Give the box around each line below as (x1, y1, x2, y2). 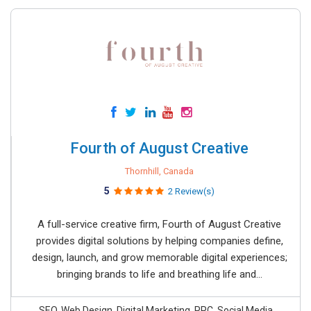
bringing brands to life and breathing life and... (56, 268, 262, 280)
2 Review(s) (168, 186, 215, 196)
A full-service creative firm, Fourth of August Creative (37, 218, 281, 230)
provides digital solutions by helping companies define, (35, 235, 283, 247)
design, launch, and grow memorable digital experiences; (31, 251, 287, 264)
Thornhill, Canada (125, 166, 194, 176)
